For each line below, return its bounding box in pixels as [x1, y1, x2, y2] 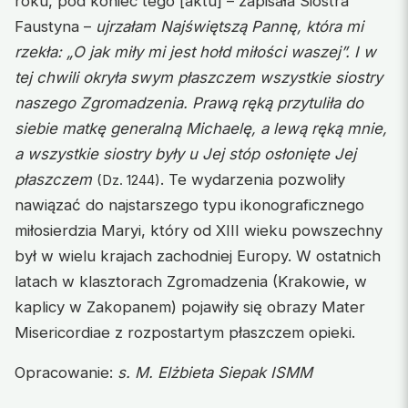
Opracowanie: [15, 362, 117, 382]
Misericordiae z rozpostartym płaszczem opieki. [15, 322, 355, 342]
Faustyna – [15, 16, 96, 36]
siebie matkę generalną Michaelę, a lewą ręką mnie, [15, 118, 387, 138]
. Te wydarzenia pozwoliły [160, 169, 345, 189]
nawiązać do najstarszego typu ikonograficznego [15, 195, 364, 214]
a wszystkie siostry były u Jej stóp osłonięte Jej [15, 144, 356, 163]
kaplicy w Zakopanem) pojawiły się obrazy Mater [15, 297, 365, 316]
